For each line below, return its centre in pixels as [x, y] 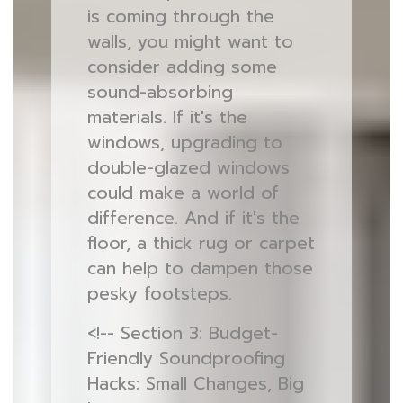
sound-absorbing [160, 92]
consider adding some [182, 67]
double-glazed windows [188, 168]
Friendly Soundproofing [186, 358]
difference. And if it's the [193, 218]
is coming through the [180, 17]
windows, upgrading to [184, 143]
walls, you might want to [190, 42]
